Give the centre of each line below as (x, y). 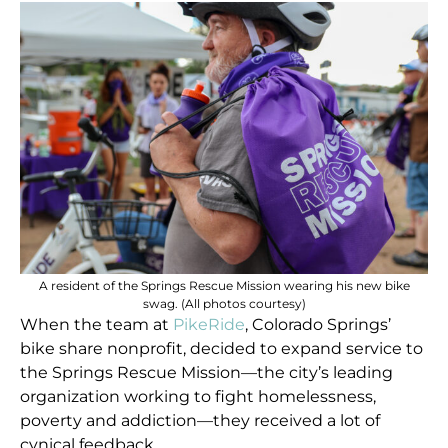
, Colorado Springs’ (318, 325)
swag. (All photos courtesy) (224, 304)
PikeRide (209, 325)
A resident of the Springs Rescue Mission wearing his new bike (224, 286)
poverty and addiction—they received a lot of (200, 421)
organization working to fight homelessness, (198, 397)
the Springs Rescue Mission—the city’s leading (207, 373)
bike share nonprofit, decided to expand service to (222, 349)
